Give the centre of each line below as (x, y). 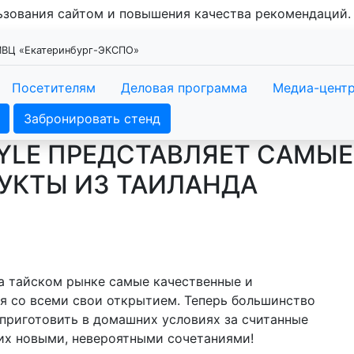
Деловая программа (184, 88)
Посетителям (54, 88)
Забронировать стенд (92, 119)
